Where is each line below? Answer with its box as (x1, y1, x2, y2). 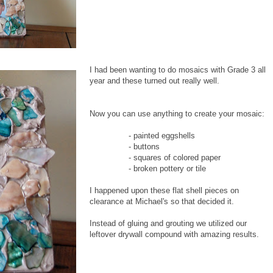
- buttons (90, 141, 160, 151)
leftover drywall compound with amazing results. (90, 229, 259, 239)
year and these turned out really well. (90, 76, 219, 85)
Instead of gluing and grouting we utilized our (90, 218, 247, 228)
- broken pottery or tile (90, 163, 206, 173)
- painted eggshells (90, 130, 195, 140)
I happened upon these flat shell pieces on (90, 185, 239, 195)
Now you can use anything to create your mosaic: (90, 108, 264, 118)
